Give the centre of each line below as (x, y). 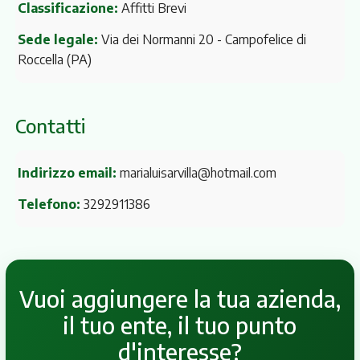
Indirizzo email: (67, 172)
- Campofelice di (261, 39)
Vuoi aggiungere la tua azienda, (180, 299)
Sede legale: (57, 39)
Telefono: (49, 205)
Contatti (50, 125)
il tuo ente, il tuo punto (180, 325)
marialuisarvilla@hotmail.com (198, 172)
